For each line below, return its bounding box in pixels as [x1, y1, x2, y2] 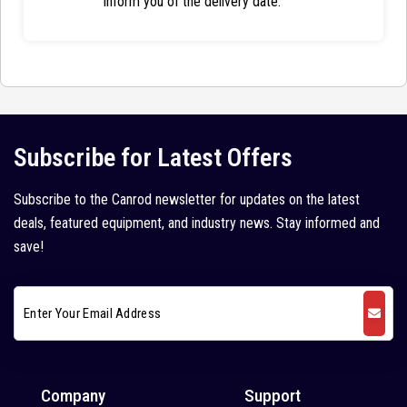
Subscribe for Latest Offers [14, 143, 293, 174]
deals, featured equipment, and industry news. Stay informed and [14, 214, 380, 233]
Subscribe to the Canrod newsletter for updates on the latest [14, 191, 360, 209]
